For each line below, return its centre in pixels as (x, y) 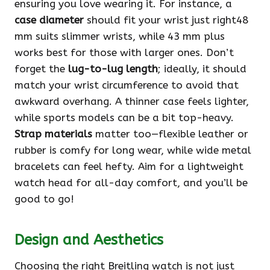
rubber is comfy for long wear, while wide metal (133, 150)
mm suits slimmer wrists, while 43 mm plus (120, 36)
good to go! (44, 199)
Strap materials (53, 134)
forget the (41, 69)
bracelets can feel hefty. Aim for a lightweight (129, 167)
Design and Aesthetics (89, 240)
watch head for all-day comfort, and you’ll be (131, 183)
